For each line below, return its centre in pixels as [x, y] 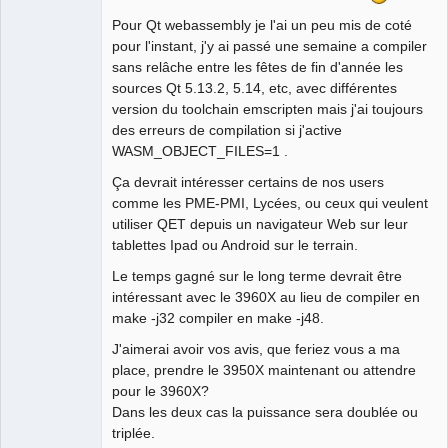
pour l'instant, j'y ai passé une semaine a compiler [269, 45]
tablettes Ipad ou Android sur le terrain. [235, 244]
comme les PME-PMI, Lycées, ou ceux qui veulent [270, 202]
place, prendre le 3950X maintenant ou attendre [264, 369]
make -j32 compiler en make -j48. [218, 317]
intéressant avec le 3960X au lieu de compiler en [266, 296]
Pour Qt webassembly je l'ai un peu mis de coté [262, 24]
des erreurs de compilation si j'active [227, 129]
